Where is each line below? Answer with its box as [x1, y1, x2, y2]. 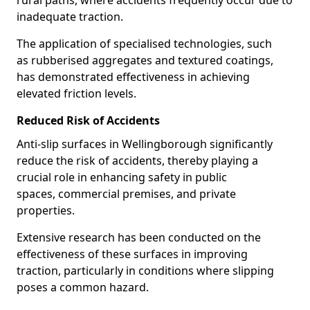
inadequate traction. [17, 9, 123, 24]
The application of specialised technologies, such [17, 36, 272, 51]
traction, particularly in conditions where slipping [17, 263, 274, 278]
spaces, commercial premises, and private [17, 186, 236, 201]
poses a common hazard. [17, 280, 149, 295]
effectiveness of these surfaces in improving [17, 246, 248, 262]
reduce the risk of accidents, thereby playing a [17, 153, 258, 168]
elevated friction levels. [17, 86, 136, 101]
